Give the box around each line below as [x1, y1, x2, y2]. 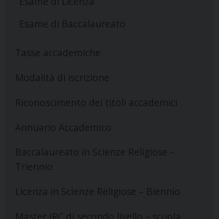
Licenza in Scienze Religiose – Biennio [15, 185, 180, 198]
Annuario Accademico [15, 120, 111, 134]
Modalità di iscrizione [15, 70, 109, 84]
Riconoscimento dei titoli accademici [15, 95, 177, 109]
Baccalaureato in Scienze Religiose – [15, 145, 175, 159]
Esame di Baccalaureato [19, 17, 126, 31]
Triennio [15, 160, 53, 174]
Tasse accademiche [15, 46, 101, 60]
